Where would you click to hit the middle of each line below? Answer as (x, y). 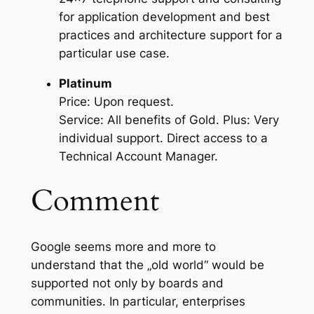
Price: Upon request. (116, 102)
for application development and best (164, 17)
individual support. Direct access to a (163, 138)
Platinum (85, 84)
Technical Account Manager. (138, 157)
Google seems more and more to (123, 246)
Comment (95, 201)
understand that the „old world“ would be (147, 265)
